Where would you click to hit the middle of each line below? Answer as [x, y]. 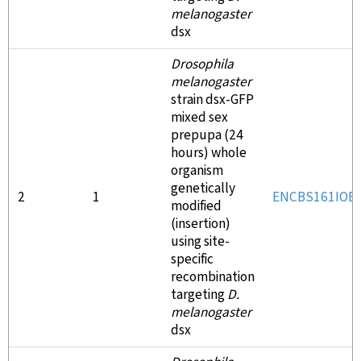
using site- [200, 242]
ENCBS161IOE [314, 197]
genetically [203, 189]
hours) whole [209, 153]
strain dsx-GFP [212, 100]
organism [197, 171]
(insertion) [201, 224]
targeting [199, 295]
